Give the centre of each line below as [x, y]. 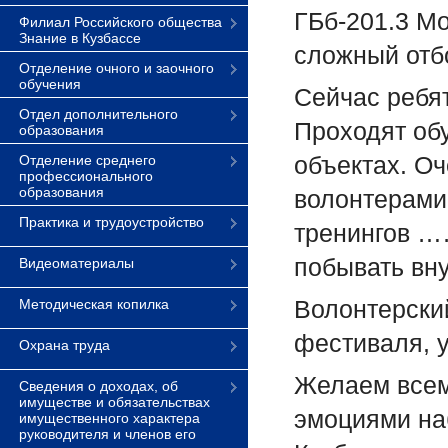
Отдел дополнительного [98, 114]
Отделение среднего [87, 160]
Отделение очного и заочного [116, 68]
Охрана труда [64, 345]
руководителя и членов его [107, 434]
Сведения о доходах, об [98, 386]
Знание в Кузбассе [80, 38]
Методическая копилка [94, 304]
